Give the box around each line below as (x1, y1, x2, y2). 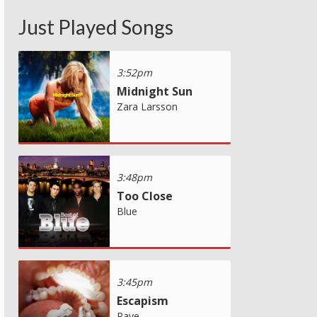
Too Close (117, 188, 173, 204)
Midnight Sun (117, 83, 192, 99)
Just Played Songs (18, 14, 173, 39)
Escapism (117, 292, 168, 309)
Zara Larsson (117, 99, 178, 113)
